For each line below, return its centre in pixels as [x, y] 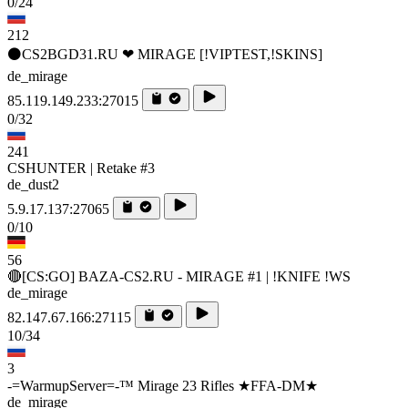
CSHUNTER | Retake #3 [81, 168]
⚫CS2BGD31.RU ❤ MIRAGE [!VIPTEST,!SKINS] [165, 54]
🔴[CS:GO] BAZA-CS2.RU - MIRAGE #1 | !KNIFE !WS [179, 276]
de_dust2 [33, 184]
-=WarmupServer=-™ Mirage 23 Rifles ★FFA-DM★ [163, 385]
